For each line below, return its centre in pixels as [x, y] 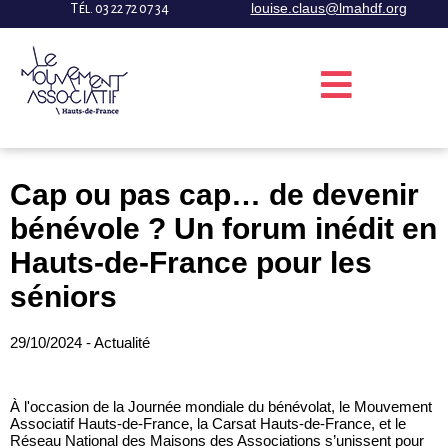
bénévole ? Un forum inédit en [223, 228]
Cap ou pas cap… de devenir [214, 194]
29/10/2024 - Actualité [80, 343]
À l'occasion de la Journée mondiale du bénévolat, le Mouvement [221, 407]
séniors [63, 296]
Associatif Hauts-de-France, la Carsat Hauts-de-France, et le [208, 424]
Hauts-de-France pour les [191, 262]
